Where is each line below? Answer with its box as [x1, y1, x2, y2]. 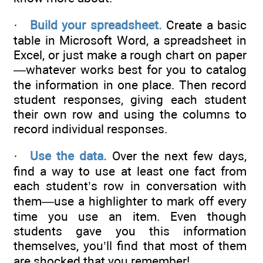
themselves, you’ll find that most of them [14, 238, 247, 254]
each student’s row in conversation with [14, 178, 247, 194]
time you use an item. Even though [14, 209, 247, 224]
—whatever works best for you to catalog [14, 62, 247, 77]
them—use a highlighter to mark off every [14, 194, 247, 209]
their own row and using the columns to [14, 107, 247, 122]
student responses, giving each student [14, 92, 247, 107]
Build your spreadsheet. [30, 18, 162, 33]
